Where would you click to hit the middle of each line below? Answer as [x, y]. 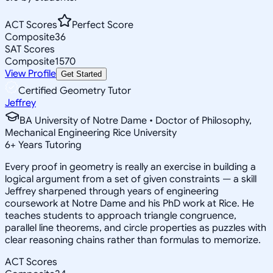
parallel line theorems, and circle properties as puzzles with [136, 228]
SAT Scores [30, 49]
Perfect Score [103, 25]
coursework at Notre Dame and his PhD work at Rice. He [129, 203]
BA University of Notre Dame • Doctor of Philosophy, [136, 120]
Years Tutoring [49, 145]
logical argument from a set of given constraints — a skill [131, 179]
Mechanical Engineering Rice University [91, 133]
